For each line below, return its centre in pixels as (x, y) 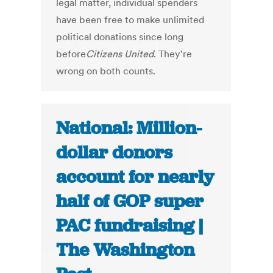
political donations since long (120, 37)
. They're (173, 54)
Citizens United (120, 54)
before (71, 54)
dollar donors (115, 153)
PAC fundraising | (130, 226)
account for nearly (135, 177)
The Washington (126, 250)
